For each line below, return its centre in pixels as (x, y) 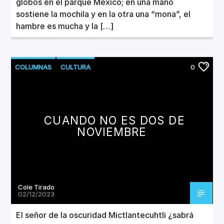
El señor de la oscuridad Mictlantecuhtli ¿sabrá (105, 215)
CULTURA (76, 67)
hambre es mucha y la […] (65, 26)
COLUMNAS (33, 67)
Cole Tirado (36, 187)
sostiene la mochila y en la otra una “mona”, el (103, 14)
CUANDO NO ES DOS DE (114, 120)
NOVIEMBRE (112, 131)
